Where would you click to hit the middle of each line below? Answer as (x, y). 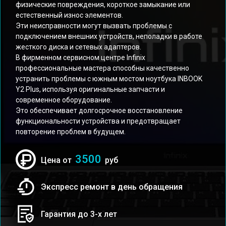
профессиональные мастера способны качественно (102, 68)
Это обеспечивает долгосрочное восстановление (99, 110)
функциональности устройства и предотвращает (98, 121)
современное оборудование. (64, 100)
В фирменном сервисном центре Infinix (80, 58)
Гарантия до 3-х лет (79, 214)
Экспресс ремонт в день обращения (112, 187)
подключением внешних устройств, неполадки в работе (109, 36)
